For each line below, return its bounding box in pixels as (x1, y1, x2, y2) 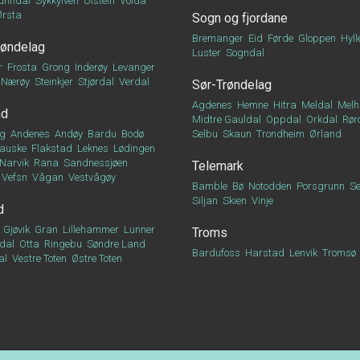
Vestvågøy (67, 171, 116, 183)
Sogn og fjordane (192, 10, 288, 26)
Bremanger (192, 32, 243, 44)
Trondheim (256, 128, 305, 140)
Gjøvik (2, 223, 30, 235)
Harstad (245, 247, 284, 259)
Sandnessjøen (63, 157, 128, 169)
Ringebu (43, 238, 82, 250)
